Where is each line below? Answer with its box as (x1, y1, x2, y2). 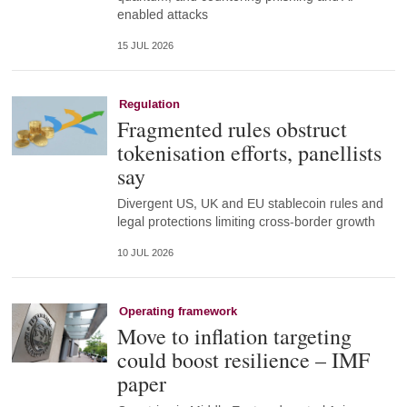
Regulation (118, 95, 180, 113)
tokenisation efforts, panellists (116, 137, 382, 167)
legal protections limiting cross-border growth (116, 213, 375, 231)
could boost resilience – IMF (116, 344, 370, 374)
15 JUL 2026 (116, 40, 174, 53)
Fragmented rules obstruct (116, 114, 347, 144)
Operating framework (118, 303, 237, 320)
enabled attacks (116, 5, 208, 24)
